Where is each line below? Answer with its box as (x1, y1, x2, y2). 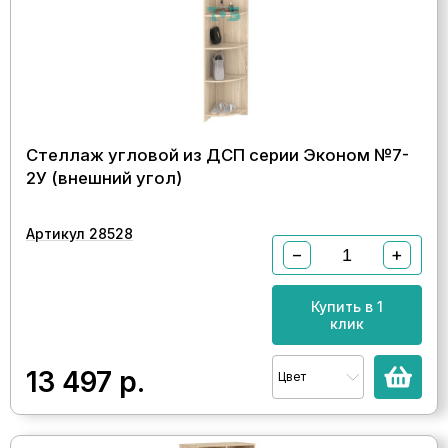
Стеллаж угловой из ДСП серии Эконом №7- (26, 145, 409, 165)
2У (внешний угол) (26, 168, 182, 188)
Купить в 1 (311, 298, 383, 315)
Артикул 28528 (26, 225, 133, 242)
